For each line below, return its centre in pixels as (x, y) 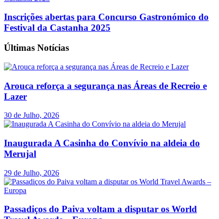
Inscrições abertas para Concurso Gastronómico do (106, 17)
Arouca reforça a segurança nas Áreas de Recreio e (105, 86)
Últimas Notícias (36, 48)
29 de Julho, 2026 (32, 173)
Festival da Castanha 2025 (57, 28)
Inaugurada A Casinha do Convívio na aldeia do (102, 143)
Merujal (20, 153)
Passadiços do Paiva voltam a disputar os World (100, 209)
